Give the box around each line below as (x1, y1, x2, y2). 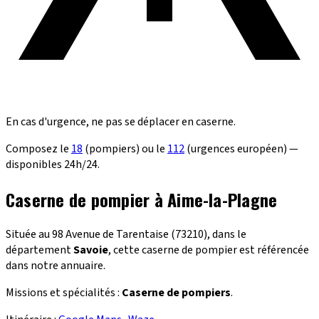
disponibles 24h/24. (6, 156, 100, 172)
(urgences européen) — (184, 140, 298, 157)
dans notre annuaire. (6, 257, 105, 273)
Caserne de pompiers (122, 284, 231, 300)
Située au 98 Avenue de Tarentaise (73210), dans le (6, 226, 246, 242)
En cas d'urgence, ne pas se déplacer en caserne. (6, 113, 236, 130)
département (6, 241, 73, 258)
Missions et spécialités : (6, 284, 122, 300)
